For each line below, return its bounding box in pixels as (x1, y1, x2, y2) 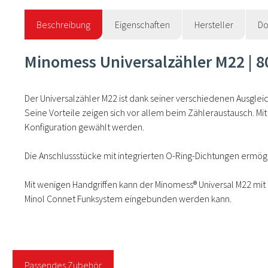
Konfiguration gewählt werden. (25, 121, 144, 133)
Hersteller (194, 19, 233, 31)
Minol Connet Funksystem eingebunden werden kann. (25, 193, 232, 205)
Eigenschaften (115, 19, 170, 31)
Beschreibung (36, 19, 90, 31)
